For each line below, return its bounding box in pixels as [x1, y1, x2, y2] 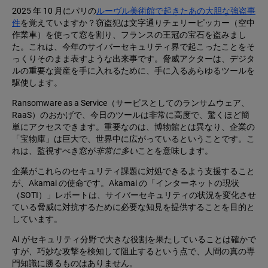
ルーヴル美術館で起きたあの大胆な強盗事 [96, 6, 255, 16]
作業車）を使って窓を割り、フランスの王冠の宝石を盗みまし [12, 30, 246, 40]
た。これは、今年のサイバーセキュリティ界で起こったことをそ [12, 42, 255, 52]
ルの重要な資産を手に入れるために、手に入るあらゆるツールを [12, 66, 255, 76]
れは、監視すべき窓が [12, 146, 96, 156]
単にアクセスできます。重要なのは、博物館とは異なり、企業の [12, 122, 255, 132]
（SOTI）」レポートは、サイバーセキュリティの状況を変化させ [12, 190, 256, 200]
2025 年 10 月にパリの [12, 6, 96, 16]
